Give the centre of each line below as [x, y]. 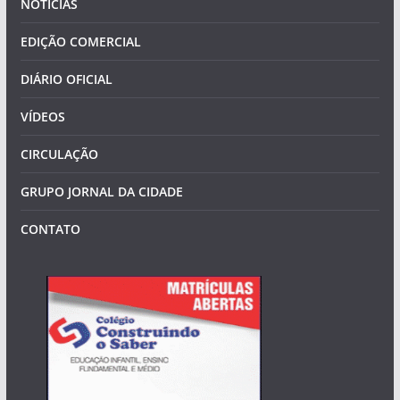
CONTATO [50, 229]
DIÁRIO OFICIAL [66, 79]
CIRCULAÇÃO [59, 154]
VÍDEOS [42, 117]
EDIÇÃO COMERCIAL [80, 42]
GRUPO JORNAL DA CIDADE [101, 192]
